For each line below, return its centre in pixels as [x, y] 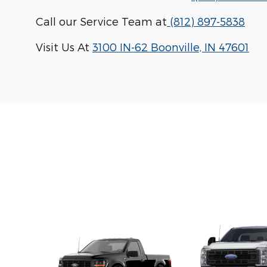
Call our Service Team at [101, 21]
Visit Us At [64, 46]
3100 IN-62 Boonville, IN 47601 [171, 46]
